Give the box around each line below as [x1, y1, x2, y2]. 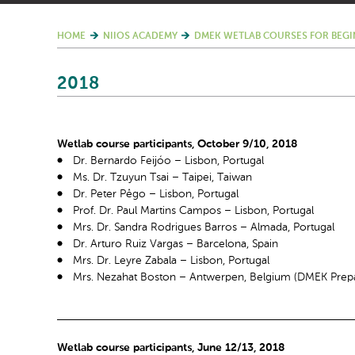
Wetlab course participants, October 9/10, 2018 [57, 139, 297, 150]
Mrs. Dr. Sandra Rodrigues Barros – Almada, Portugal [73, 222, 334, 233]
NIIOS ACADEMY [102, 32, 177, 41]
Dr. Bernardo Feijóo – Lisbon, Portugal [73, 155, 264, 166]
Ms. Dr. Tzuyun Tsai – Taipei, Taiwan [73, 172, 252, 183]
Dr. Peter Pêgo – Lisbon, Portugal [73, 189, 239, 200]
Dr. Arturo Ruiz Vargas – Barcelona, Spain [73, 239, 278, 250]
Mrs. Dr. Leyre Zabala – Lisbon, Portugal [73, 255, 269, 266]
